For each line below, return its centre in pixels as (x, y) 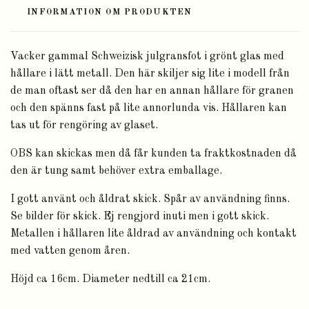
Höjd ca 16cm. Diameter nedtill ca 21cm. (110, 280)
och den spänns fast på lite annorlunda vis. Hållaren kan (149, 109)
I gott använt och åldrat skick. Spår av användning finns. (150, 200)
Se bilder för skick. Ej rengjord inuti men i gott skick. (140, 217)
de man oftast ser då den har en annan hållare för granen (152, 91)
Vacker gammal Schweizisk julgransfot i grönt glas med (147, 57)
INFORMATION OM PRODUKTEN (110, 12)
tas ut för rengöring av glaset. (84, 126)
